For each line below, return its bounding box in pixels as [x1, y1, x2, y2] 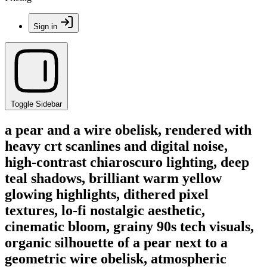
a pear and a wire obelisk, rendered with [5, 122, 252, 138]
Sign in [33, 22, 57, 31]
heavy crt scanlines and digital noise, [5, 138, 228, 154]
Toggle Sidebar [11, 100, 62, 108]
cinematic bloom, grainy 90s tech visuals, [5, 218, 254, 234]
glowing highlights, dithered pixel [5, 186, 209, 202]
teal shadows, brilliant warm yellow [5, 170, 222, 186]
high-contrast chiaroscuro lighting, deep [5, 154, 249, 170]
